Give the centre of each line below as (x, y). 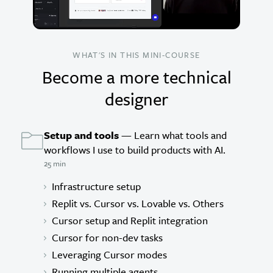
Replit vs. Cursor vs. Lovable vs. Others (138, 203)
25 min (55, 163)
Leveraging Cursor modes (109, 254)
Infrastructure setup (96, 186)
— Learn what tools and (173, 135)
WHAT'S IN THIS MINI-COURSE (136, 55)
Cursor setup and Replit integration (130, 220)
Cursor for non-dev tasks (107, 237)
